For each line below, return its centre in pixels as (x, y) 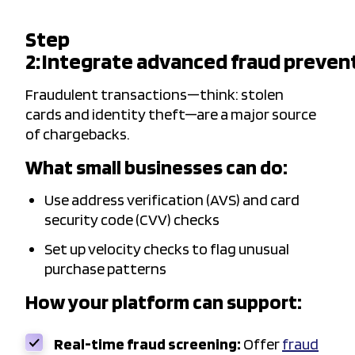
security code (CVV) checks (132, 220)
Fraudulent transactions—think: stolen (155, 95)
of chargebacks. (79, 134)
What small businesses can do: (157, 167)
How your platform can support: (164, 302)
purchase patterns (107, 269)
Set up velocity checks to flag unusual (167, 249)
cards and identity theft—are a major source (171, 115)
